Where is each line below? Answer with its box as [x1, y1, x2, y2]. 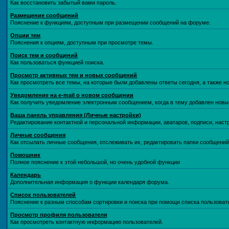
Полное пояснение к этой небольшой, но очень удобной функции [10, 159, 180, 165]
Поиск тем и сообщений [10, 52, 78, 58]
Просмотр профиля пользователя [10, 212, 107, 218]
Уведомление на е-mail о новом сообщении [10, 92, 134, 98]
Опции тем [10, 32, 41, 38]
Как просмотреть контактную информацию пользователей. [10, 219, 164, 225]
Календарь [10, 172, 41, 178]
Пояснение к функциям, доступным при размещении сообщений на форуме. [10, 19, 211, 26]
